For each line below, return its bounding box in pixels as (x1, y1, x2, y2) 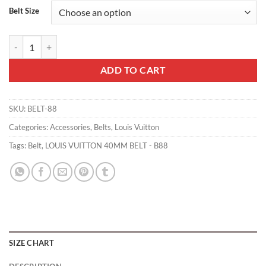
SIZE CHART (9, 238, 55, 248)
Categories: (9, 122, 50, 132)
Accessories (50, 122, 90, 132)
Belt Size (9, 6, 39, 16)
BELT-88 (27, 104, 57, 114)
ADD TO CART (100, 65, 166, 76)
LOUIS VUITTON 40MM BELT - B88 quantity (8, 36, 170, 47)
